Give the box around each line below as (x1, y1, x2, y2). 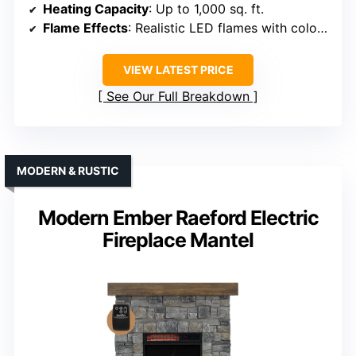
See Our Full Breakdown (106, 88, 250, 105)
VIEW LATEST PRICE (122, 63, 234, 77)
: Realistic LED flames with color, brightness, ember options (128, 20, 317, 37)
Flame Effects (43, 20, 128, 37)
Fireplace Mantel (103, 228, 253, 253)
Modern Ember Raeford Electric (37, 206, 319, 230)
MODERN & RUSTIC (17, 164, 119, 178)
